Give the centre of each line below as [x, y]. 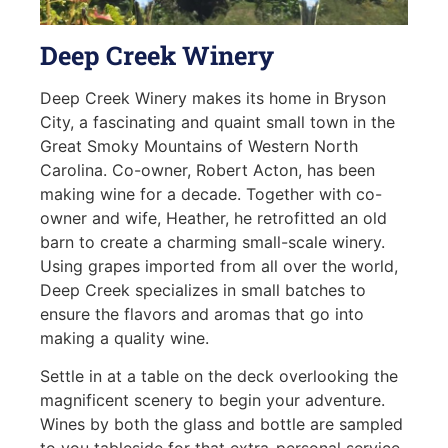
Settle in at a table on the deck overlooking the [218, 376]
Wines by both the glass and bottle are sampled [221, 424]
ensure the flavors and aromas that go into [201, 313]
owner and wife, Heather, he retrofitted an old [213, 217]
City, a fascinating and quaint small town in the [217, 121]
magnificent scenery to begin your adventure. [212, 400]
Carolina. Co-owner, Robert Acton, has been [207, 169]
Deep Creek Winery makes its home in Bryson [212, 97]
